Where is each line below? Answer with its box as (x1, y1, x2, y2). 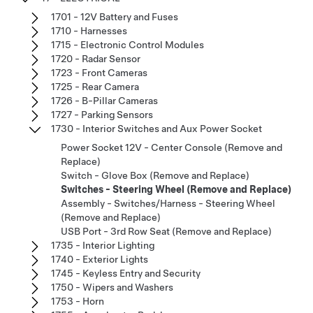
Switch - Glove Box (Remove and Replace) (61, 169, 249, 181)
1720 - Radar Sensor (51, 52, 140, 64)
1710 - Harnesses (51, 24, 127, 36)
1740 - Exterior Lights (51, 253, 148, 265)
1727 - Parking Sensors (51, 108, 153, 120)
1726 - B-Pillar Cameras (51, 94, 158, 106)
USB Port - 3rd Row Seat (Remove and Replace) (61, 225, 272, 237)
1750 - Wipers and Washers (51, 281, 173, 293)
